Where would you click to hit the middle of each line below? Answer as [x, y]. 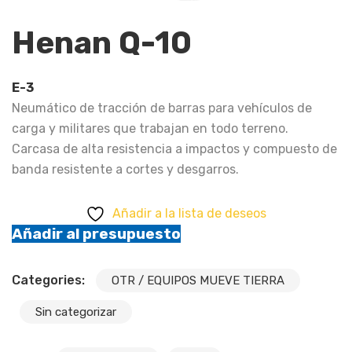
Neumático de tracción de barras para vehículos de [162, 108]
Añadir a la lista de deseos [189, 214]
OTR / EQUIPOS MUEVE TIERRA [198, 281]
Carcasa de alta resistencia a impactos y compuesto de [174, 149]
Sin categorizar [76, 312]
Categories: [50, 280]
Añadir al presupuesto [96, 234]
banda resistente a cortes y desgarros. [125, 170]
